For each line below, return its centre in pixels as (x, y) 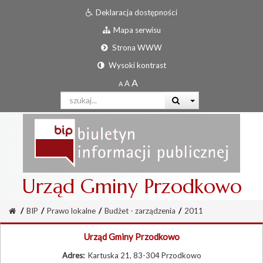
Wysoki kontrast (136, 65)
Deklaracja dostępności (136, 12)
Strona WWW (136, 48)
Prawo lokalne (71, 211)
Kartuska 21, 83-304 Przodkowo (144, 256)
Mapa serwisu (137, 30)
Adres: (75, 256)
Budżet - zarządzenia (140, 211)
